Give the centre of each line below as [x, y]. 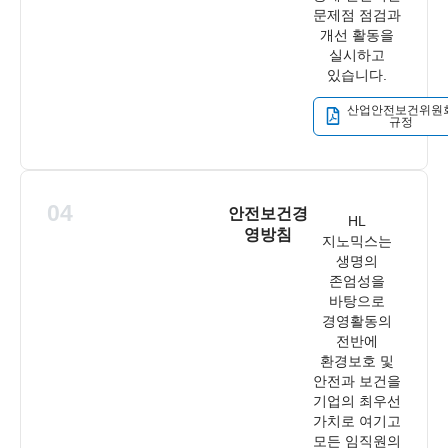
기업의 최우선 [356, 401]
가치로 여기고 [356, 421]
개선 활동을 [356, 35]
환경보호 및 [356, 361]
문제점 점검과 [356, 15]
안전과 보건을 [356, 381]
